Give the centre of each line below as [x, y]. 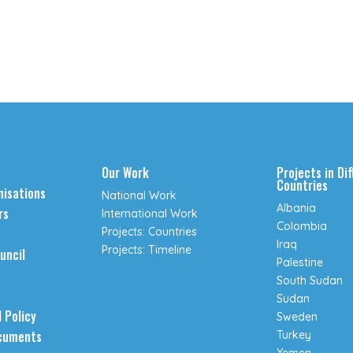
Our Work [126, 173]
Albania [296, 208]
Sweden [297, 317]
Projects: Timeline [147, 250]
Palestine [299, 263]
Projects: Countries [150, 232]
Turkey [294, 335]
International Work [150, 214]
